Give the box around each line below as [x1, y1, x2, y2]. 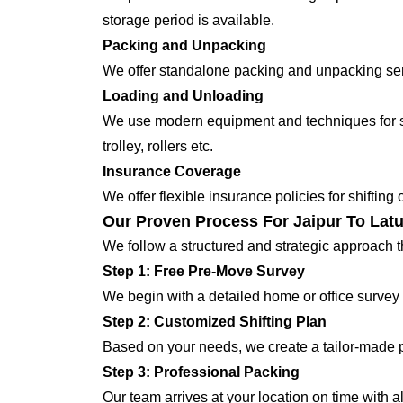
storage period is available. [103, 13, 274, 28]
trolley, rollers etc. [103, 139, 213, 154]
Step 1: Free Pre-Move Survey [103, 264, 305, 279]
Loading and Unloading [103, 88, 264, 103]
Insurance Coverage [103, 164, 241, 179]
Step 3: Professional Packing [103, 364, 300, 380]
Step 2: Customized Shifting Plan [103, 314, 327, 329]
